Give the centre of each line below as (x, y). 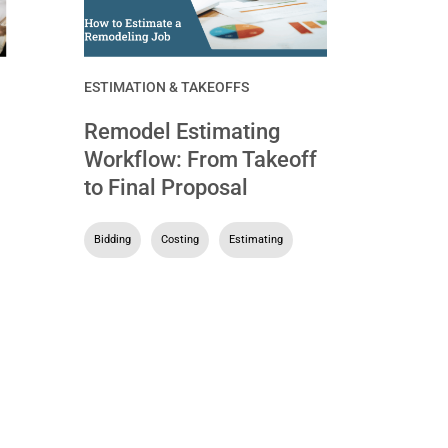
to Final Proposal (165, 187)
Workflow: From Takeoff (200, 159)
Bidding (112, 239)
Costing (179, 239)
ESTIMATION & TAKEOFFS (166, 86)
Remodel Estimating (181, 131)
